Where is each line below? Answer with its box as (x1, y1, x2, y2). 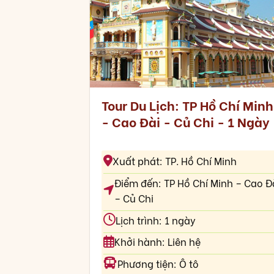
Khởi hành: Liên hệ (114, 234, 201, 249)
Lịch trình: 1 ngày (115, 212, 196, 227)
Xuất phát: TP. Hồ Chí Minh (112, 154, 237, 168)
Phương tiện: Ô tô (117, 256, 199, 270)
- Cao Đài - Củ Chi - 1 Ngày (101, 111, 269, 131)
